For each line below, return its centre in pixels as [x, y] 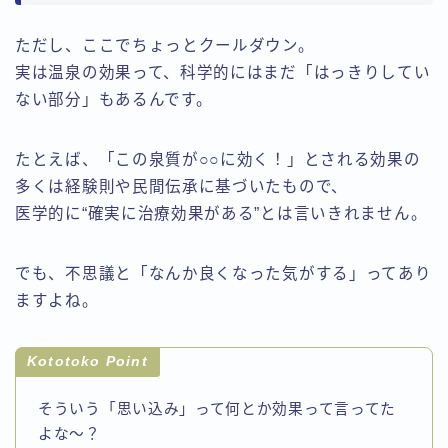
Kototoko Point [87, 362]
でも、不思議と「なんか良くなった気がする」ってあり [223, 274]
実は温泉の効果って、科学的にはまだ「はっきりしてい [223, 73]
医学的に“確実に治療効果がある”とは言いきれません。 [221, 214]
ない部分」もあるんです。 [114, 100]
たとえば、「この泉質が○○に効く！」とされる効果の [218, 160]
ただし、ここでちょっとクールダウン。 [165, 46]
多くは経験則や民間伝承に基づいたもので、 [181, 187]
